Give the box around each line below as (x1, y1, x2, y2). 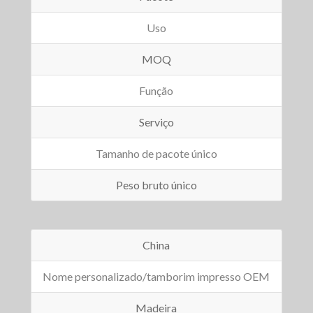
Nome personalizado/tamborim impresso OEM (43, 270, 270, 284)
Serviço (138, 115, 174, 129)
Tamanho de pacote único (95, 147, 217, 161)
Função (139, 84, 174, 98)
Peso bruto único (115, 178, 197, 192)
